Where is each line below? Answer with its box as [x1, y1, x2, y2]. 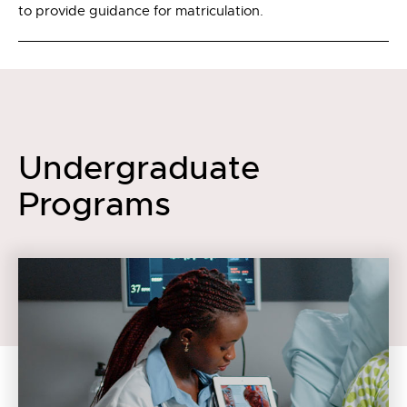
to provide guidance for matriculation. [18, 3, 263, 19]
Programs [18, 184, 171, 225]
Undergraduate [18, 147, 260, 189]
